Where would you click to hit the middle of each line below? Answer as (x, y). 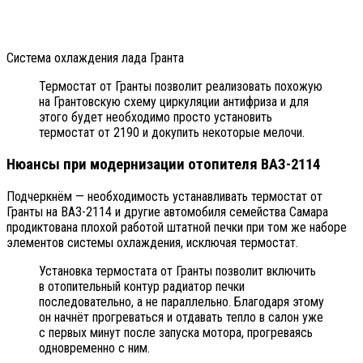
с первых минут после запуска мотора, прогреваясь (176, 332)
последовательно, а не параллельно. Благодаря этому (181, 301)
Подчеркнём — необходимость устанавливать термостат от (164, 196)
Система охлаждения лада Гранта (95, 58)
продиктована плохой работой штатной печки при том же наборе (177, 227)
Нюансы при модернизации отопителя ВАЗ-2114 (163, 164)
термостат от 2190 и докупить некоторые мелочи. (172, 133)
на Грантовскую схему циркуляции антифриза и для (174, 102)
